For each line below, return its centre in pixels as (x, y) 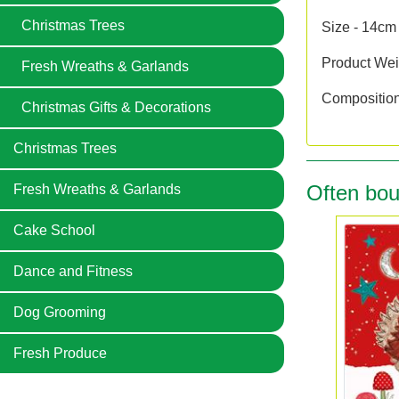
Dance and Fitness (73, 271)
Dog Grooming (60, 312)
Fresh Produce (60, 353)
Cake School (54, 230)
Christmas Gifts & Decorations (116, 107)
